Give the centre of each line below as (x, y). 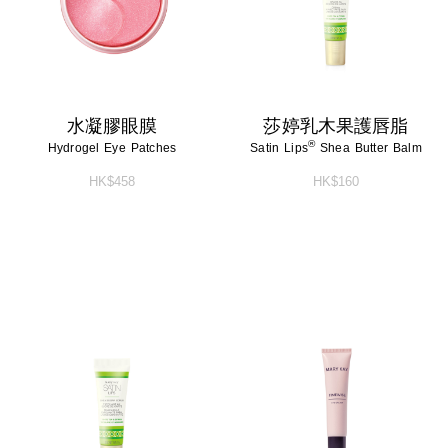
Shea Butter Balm (368, 148)
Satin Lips (279, 148)
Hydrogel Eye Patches (112, 148)
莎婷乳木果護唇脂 (336, 126)
